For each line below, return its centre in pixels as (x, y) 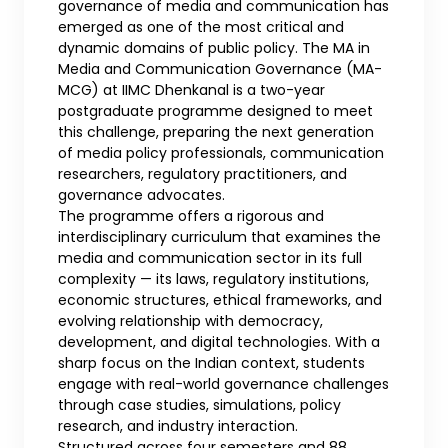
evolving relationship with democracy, (190, 320)
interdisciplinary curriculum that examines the (219, 236)
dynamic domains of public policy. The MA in (214, 47)
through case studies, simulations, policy (199, 404)
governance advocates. (141, 194)
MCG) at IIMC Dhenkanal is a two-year (191, 89)
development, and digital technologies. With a (219, 341)
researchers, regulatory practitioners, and (202, 173)
